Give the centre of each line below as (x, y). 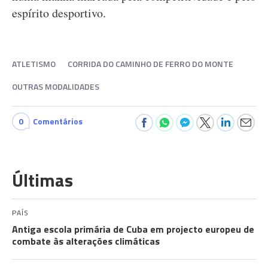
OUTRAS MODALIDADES (56, 86)
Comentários (58, 121)
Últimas (42, 180)
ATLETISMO (34, 64)
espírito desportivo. (59, 13)
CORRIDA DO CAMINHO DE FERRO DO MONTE (150, 64)
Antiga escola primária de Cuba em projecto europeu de (133, 229)
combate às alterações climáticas (86, 241)
